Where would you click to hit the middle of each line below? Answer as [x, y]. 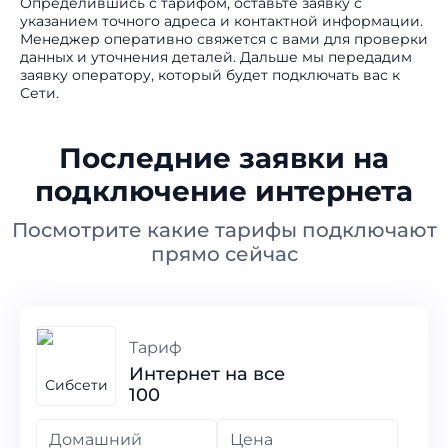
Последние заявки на [224, 158]
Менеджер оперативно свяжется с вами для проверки [224, 39]
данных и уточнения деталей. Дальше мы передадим [216, 57]
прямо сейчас [224, 254]
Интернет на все [207, 373]
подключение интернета [224, 191]
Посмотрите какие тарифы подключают [224, 230]
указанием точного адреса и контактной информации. [221, 21]
